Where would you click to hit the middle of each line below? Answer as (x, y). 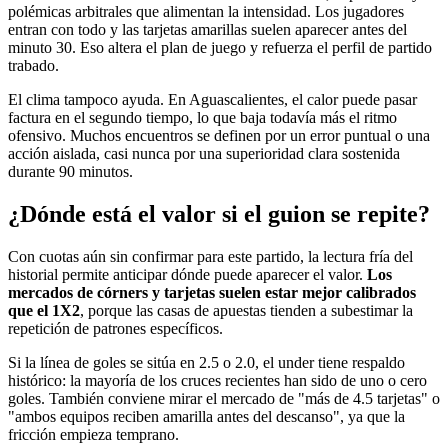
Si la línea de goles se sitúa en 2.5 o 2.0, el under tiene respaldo (206, 363)
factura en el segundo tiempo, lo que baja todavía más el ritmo (202, 118)
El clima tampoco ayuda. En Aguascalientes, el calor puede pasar (212, 100)
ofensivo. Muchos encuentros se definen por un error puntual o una (219, 136)
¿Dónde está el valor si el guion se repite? (219, 214)
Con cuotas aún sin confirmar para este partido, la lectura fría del (210, 257)
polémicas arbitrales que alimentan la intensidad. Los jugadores (206, 12)
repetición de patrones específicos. (115, 329)
